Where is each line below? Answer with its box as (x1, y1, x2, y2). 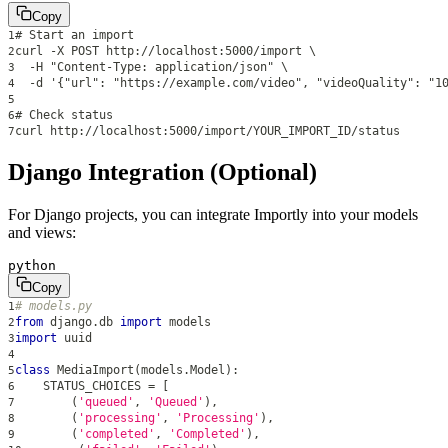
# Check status (15, 108, 113, 123)
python (8, 258, 56, 274)
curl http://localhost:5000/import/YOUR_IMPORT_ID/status (15, 124, 400, 139)
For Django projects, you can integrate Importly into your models (8, 206, 418, 224)
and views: (8, 224, 76, 242)
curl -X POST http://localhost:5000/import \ (15, 44, 316, 59)
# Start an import (15, 28, 134, 43)
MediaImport (57, 363, 134, 378)
